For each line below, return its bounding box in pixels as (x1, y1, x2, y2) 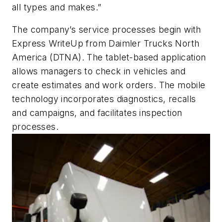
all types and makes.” (12, 1, 102, 12)
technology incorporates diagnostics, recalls (12, 94, 196, 105)
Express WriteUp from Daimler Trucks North (12, 38, 200, 49)
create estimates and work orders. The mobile (12, 80, 206, 91)
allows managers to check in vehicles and (12, 66, 185, 77)
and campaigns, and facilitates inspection (12, 108, 182, 118)
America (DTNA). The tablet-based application (12, 52, 206, 63)
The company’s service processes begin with (12, 24, 201, 35)
